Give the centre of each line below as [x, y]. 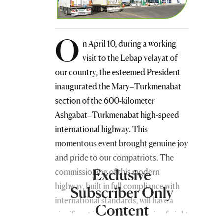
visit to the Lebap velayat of [130, 58]
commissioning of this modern [107, 172]
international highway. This [101, 129]
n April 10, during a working [130, 44]
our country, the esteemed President [118, 72]
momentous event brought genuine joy [122, 143]
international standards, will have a [114, 200]
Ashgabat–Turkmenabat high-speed [117, 115]
